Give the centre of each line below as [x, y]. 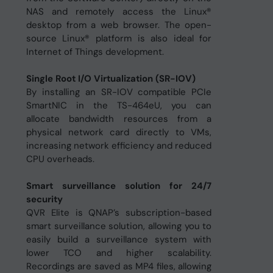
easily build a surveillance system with [119, 239]
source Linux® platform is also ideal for [119, 38]
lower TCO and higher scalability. [119, 253]
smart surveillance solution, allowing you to [119, 226]
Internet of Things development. [95, 52]
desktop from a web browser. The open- [119, 25]
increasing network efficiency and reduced [119, 146]
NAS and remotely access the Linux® [119, 12]
